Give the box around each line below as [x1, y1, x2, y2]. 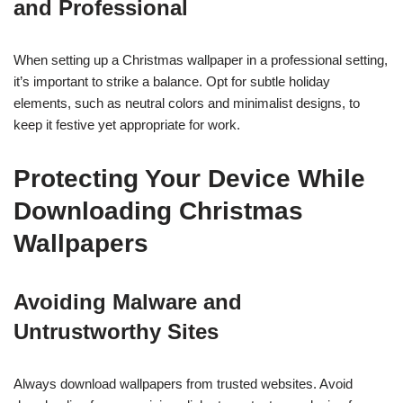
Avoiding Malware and [13, 290, 242, 314]
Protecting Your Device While [13, 165, 365, 193]
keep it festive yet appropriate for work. [13, 117, 240, 132]
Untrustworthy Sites [13, 319, 219, 344]
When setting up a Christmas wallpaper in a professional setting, [13, 52, 388, 67]
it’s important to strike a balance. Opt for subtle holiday [13, 74, 330, 89]
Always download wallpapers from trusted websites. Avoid [13, 376, 353, 391]
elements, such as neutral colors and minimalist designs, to [13, 95, 360, 111]
